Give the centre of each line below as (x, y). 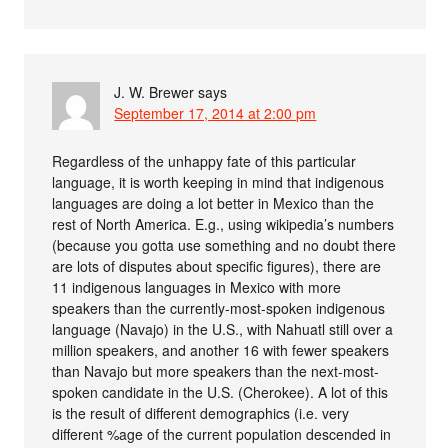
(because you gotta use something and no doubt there (224, 244)
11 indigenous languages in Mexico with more (197, 286)
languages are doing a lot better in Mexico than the (213, 202)
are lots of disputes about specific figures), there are (217, 265)
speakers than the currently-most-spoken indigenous (219, 307)
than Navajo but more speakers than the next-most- (216, 370)
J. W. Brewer (154, 91)
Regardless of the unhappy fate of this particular (204, 160)
